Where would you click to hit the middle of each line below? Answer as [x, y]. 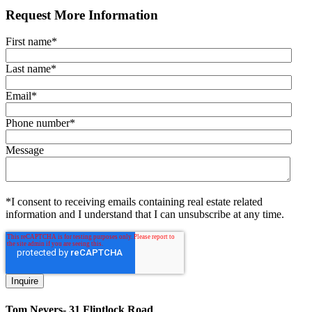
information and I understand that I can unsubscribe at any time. [145, 214]
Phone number [38, 123]
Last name [28, 69]
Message [25, 150]
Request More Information [82, 15]
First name [29, 42]
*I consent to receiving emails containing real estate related [134, 202]
